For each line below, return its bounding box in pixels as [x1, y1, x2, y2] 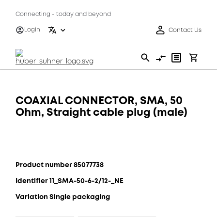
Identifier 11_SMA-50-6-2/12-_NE [15, 176, 124, 186]
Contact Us [169, 26, 201, 34]
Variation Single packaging [15, 192, 110, 201]
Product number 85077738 [15, 160, 104, 170]
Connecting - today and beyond [15, 10, 111, 18]
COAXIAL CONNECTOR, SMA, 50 [15, 93, 183, 108]
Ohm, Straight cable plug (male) [15, 105, 187, 120]
